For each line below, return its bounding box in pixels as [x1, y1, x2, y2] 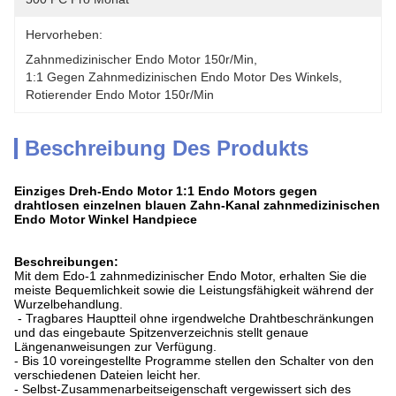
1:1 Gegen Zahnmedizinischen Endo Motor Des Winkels [26, 70, 339, 84]
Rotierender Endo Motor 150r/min [26, 88, 214, 102]
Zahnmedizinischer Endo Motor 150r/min [26, 52, 254, 66]
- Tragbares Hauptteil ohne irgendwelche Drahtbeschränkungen [14, 311, 374, 325]
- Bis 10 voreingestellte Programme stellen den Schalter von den [14, 354, 374, 368]
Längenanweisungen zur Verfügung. [14, 339, 217, 354]
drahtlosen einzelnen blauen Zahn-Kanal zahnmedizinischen [14, 198, 380, 212]
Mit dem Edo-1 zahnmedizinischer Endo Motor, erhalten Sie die [14, 269, 367, 283]
